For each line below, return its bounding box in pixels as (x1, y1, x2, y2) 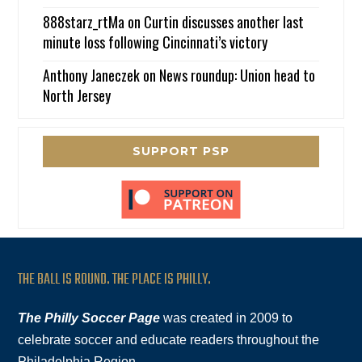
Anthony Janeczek (43, 65, 141, 86)
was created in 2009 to (160, 311, 293, 326)
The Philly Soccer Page (18, 311, 161, 326)
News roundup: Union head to (159, 65, 316, 86)
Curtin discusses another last (144, 11, 305, 33)
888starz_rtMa (43, 11, 125, 33)
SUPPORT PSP (133, 144, 229, 159)
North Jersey (43, 85, 112, 107)
